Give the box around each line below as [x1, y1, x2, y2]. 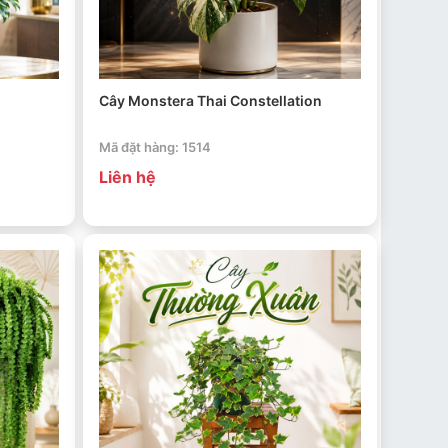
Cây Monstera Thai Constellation [98, 91, 322, 109]
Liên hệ [98, 166, 156, 187]
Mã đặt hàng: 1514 [98, 138, 211, 155]
